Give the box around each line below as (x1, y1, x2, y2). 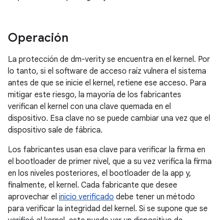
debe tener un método (114, 192, 195, 202)
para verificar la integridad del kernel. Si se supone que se (8, 204, 208, 214)
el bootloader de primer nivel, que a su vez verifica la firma (8, 157, 212, 167)
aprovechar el (8, 192, 59, 202)
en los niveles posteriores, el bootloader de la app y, (8, 168, 191, 179)
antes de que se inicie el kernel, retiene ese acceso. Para (8, 78, 206, 88)
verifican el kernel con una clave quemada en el (8, 102, 171, 112)
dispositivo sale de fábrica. (8, 125, 103, 136)
